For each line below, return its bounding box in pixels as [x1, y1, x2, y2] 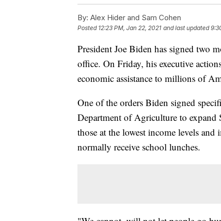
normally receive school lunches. [77, 141, 200, 153]
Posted [77, 24, 98, 32]
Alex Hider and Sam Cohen [88, 13, 181, 23]
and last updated [163, 24, 209, 32]
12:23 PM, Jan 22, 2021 [98, 24, 161, 32]
